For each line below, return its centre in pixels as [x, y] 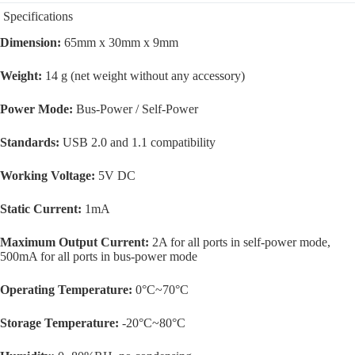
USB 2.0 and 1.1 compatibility [137, 143]
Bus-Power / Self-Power [136, 109]
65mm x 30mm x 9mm [120, 43]
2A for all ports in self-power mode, [240, 242]
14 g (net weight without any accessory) [143, 76]
